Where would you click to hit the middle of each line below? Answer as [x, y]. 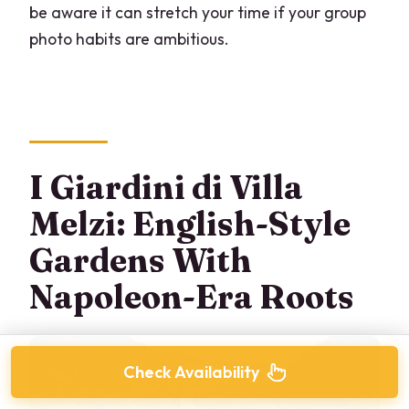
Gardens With [141, 260]
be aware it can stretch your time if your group [198, 13]
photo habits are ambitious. [130, 39]
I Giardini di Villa [167, 187]
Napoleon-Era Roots [192, 296]
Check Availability [191, 372]
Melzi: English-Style [190, 223]
